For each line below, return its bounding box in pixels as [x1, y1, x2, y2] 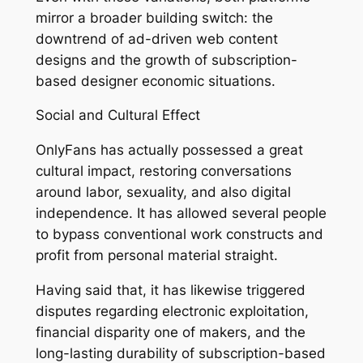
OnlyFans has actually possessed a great [35, 142, 303, 159]
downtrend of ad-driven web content [35, 30, 278, 47]
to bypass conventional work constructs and [35, 226, 323, 243]
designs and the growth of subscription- [35, 51, 297, 68]
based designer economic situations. [35, 72, 275, 89]
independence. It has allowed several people [35, 205, 327, 222]
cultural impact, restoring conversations [35, 163, 292, 180]
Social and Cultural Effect [35, 107, 200, 124]
